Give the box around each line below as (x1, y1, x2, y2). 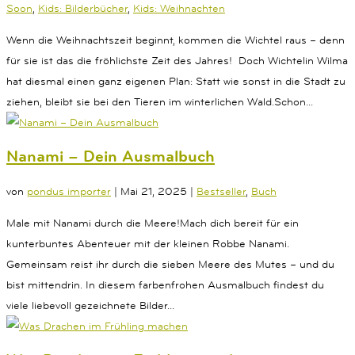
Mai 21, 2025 (120, 183, 187, 198)
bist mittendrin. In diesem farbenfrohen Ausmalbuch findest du (6, 277, 324, 292)
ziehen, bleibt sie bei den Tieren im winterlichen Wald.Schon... (6, 94, 313, 109)
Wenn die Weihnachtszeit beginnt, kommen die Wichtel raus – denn (6, 32, 345, 47)
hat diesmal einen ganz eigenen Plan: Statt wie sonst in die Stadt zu (6, 73, 345, 88)
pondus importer (27, 183, 111, 198)
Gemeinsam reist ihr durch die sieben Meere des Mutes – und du (6, 256, 334, 271)
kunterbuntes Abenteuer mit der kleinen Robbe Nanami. (6, 235, 289, 250)
